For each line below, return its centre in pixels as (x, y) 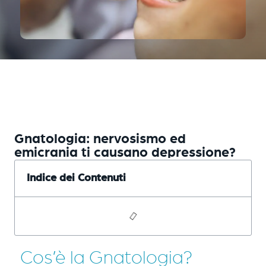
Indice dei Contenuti (76, 178)
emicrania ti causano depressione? (125, 153)
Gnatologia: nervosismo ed (100, 139)
